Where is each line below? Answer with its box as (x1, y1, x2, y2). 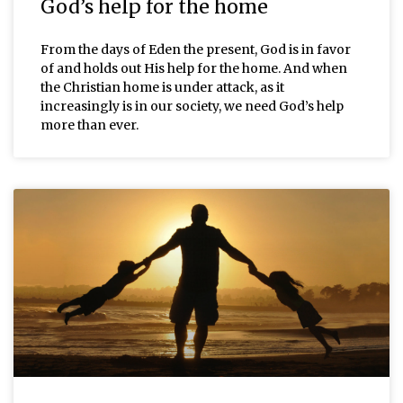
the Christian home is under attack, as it (40, 78, 284, 95)
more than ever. (40, 116, 139, 133)
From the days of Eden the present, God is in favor (40, 40, 351, 58)
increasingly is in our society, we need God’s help (40, 97, 344, 114)
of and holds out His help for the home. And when (40, 59, 347, 76)
